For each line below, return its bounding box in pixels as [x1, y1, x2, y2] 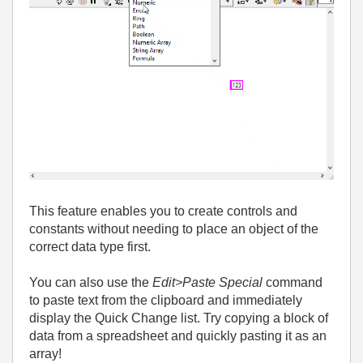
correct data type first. [29, 239, 151, 254]
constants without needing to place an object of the [29, 221, 318, 236]
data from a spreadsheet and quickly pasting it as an [29, 328, 327, 343]
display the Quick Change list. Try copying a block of [29, 310, 328, 325]
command [263, 275, 322, 289]
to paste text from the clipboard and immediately [29, 293, 302, 307]
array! [29, 346, 62, 361]
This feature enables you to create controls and [29, 203, 297, 218]
